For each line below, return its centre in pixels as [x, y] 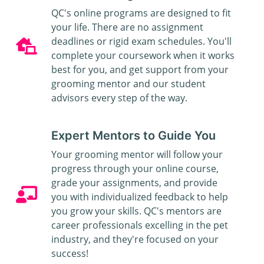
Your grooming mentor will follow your [137, 154]
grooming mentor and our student [128, 83]
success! [70, 253]
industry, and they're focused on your [135, 239]
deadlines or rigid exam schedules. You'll [141, 41]
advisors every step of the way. [119, 98]
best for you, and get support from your [140, 69]
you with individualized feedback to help [139, 197]
